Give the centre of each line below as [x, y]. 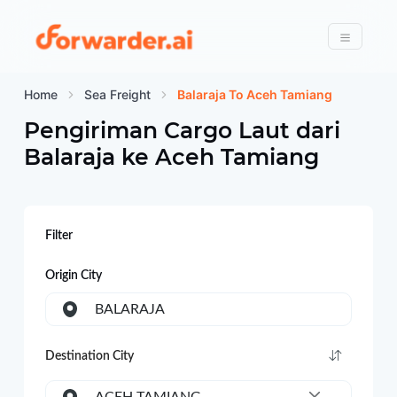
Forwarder [240, 35]
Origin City [73, 276]
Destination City [89, 356]
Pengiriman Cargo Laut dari [182, 130]
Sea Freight [117, 94]
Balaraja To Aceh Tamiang [254, 94]
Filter [58, 236]
